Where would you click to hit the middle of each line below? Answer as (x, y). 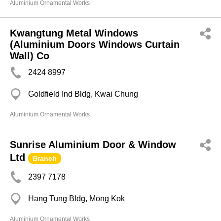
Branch (45, 158)
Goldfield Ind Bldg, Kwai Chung (83, 94)
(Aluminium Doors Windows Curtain (95, 44)
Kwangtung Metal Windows (74, 33)
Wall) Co (30, 56)
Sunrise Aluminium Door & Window (93, 145)
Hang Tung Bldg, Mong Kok (76, 199)
